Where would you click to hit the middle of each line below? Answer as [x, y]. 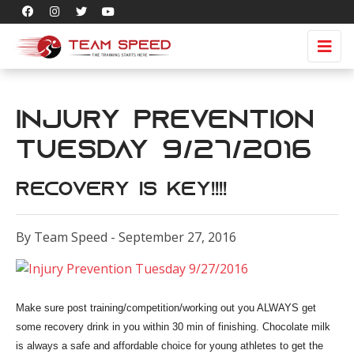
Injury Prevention [165, 122]
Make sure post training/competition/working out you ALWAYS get [166, 308]
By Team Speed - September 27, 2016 [126, 237]
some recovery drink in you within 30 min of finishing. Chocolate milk [173, 327]
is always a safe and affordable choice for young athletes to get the [169, 346]
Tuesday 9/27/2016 [164, 152]
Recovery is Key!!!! [121, 190]
